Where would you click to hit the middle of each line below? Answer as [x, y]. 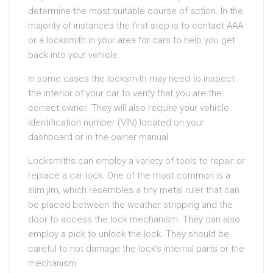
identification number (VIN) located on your [116, 123]
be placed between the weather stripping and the [130, 205]
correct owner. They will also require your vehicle [129, 108]
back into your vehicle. [74, 55]
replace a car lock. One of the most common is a [129, 176]
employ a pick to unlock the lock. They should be [129, 234]
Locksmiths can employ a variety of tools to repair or [136, 161]
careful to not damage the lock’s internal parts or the [136, 249]
